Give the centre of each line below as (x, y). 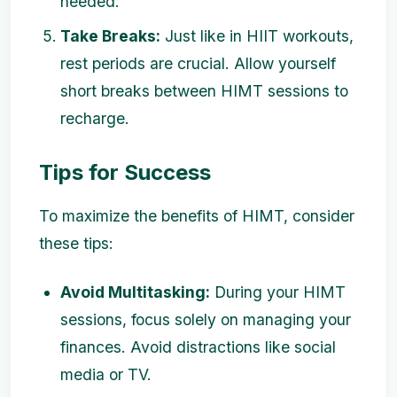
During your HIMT (278, 292)
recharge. (95, 119)
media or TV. (106, 375)
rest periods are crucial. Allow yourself (198, 64)
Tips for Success (125, 173)
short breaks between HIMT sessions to (204, 91)
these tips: (76, 244)
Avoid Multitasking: (135, 292)
